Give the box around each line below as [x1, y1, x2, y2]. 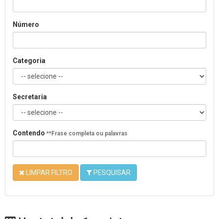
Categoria [13, 56, 45, 65]
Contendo [13, 129, 46, 137]
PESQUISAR [92, 168, 131, 176]
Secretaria [13, 92, 47, 101]
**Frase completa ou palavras [46, 130, 128, 137]
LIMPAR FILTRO [24, 168, 72, 176]
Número [13, 20, 39, 28]
